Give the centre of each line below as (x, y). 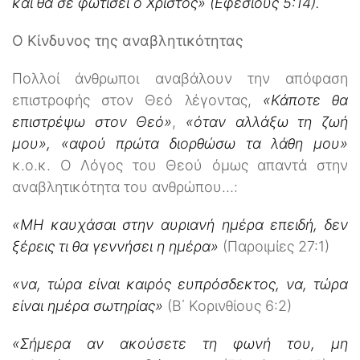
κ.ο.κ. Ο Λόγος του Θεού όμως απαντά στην (180, 165)
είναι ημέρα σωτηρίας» (88, 305)
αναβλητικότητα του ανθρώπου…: (125, 186)
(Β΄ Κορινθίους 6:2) (227, 305)
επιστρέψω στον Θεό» (92, 121)
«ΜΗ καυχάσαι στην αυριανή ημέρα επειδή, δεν (180, 224)
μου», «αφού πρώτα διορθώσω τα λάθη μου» (180, 143)
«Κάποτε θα (305, 100)
